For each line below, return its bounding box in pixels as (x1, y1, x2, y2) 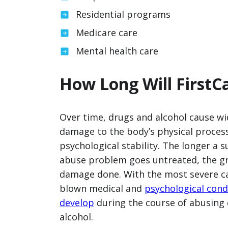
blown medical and (60, 182, 145, 194)
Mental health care (76, 45, 158, 57)
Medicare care (76, 26, 137, 39)
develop (60, 196, 94, 209)
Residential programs (76, 8, 170, 20)
